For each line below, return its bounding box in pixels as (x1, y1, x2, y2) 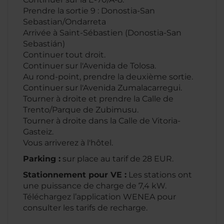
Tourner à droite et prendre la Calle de (23, 94, 173, 103)
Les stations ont (126, 170, 192, 179)
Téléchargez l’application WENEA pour (23, 192, 176, 201)
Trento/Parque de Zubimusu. (23, 105, 138, 114)
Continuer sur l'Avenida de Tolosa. (23, 61, 156, 70)
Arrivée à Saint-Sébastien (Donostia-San (23, 28, 181, 37)
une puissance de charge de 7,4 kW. (23, 181, 166, 190)
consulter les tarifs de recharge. (23, 203, 147, 212)
